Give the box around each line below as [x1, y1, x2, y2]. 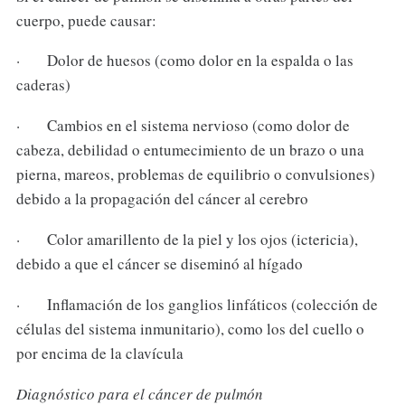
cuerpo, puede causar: [15, 9, 156, 31]
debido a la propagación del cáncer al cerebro [15, 188, 308, 210]
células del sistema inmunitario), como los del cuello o [15, 318, 364, 340]
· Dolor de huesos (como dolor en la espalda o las [15, 50, 353, 71]
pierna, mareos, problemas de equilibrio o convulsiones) [15, 164, 375, 185]
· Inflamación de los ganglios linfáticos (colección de [15, 294, 378, 316]
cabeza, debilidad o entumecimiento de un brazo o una [15, 139, 364, 161]
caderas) [15, 74, 71, 96]
